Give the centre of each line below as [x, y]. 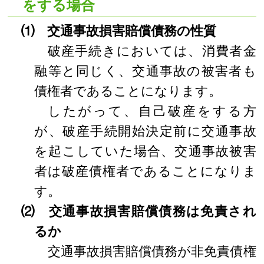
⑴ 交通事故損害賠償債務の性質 [118, 31]
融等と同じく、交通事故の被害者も [145, 71]
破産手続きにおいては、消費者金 [152, 51]
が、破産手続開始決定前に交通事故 [145, 131]
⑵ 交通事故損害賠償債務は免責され [138, 211]
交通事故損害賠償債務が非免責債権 [152, 251]
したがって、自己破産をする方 [152, 111]
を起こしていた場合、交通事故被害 [145, 151]
